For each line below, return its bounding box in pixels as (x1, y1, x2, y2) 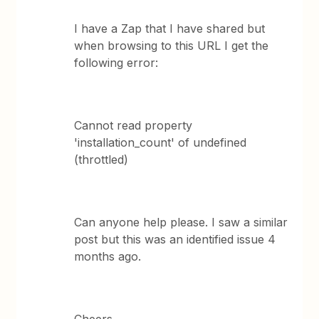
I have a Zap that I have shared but (74, 21, 266, 36)
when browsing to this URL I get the (74, 38, 269, 53)
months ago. (74, 249, 145, 263)
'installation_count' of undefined (74, 135, 247, 150)
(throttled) (74, 152, 129, 167)
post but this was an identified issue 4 (74, 232, 276, 246)
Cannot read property (74, 118, 193, 132)
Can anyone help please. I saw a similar (74, 215, 288, 229)
